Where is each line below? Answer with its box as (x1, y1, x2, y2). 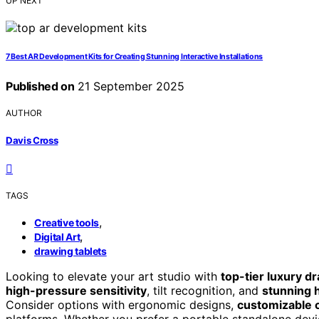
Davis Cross (6, 134, 58, 146)
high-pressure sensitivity (6, 283, 147, 298)
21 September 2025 (74, 79, 185, 94)
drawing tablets (34, 244, 107, 257)
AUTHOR (6, 108, 42, 119)
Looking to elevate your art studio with (6, 268, 221, 283)
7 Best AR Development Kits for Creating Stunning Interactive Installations (6, 52, 263, 62)
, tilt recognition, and (147, 283, 262, 298)
